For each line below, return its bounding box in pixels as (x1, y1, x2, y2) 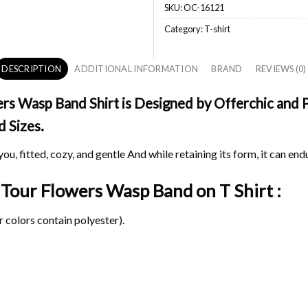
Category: (164, 23, 204, 34)
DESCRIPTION (1, 63, 62, 75)
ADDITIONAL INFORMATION (74, 63, 199, 75)
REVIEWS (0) (255, 63, 307, 75)
